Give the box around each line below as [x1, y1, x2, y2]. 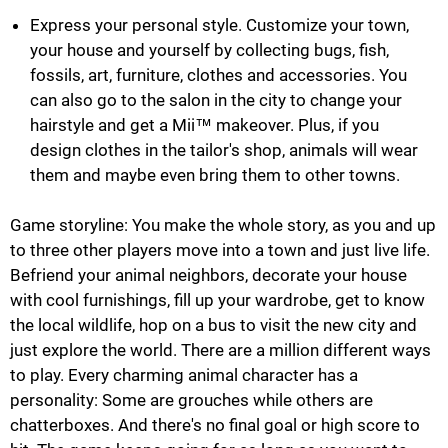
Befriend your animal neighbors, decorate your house [10, 264, 407, 285]
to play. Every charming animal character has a [10, 364, 358, 385]
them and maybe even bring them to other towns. [30, 164, 400, 185]
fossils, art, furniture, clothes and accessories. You [30, 64, 407, 85]
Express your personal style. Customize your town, [30, 14, 409, 35]
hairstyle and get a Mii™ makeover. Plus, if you [30, 114, 379, 135]
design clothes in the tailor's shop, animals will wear [30, 139, 418, 160]
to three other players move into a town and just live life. [10, 239, 430, 260]
